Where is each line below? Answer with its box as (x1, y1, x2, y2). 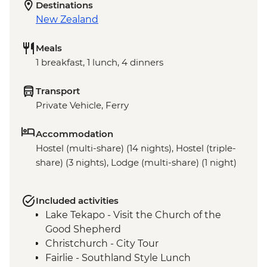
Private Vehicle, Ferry (36, 100, 129, 111)
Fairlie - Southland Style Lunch (45, 252, 191, 264)
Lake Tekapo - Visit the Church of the (45, 209, 221, 221)
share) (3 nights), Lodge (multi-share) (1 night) (36, 157, 237, 169)
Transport (36, 85, 80, 97)
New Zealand (36, 14, 98, 26)
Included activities (36, 195, 119, 207)
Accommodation (36, 128, 113, 140)
